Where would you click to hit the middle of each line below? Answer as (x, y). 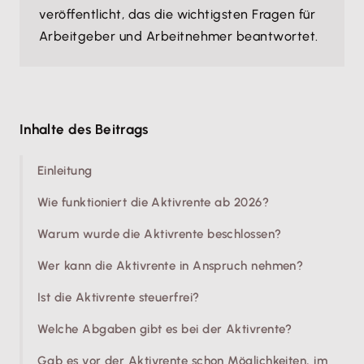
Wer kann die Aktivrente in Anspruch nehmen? (171, 266)
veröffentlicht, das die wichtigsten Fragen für (178, 14)
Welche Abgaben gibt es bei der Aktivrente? (165, 329)
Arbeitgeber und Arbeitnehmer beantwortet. (179, 36)
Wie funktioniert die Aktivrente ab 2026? (153, 202)
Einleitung (65, 171)
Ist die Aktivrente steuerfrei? (119, 297)
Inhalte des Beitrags (84, 129)
